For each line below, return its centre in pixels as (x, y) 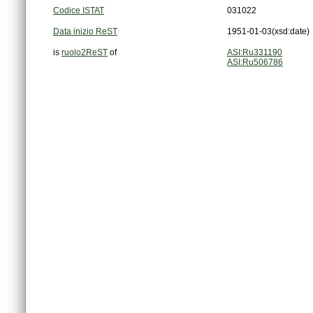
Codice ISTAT (79, 11)
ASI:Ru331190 (255, 53)
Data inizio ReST (85, 32)
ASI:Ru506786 (255, 63)
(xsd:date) (291, 32)
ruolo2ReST (85, 53)
